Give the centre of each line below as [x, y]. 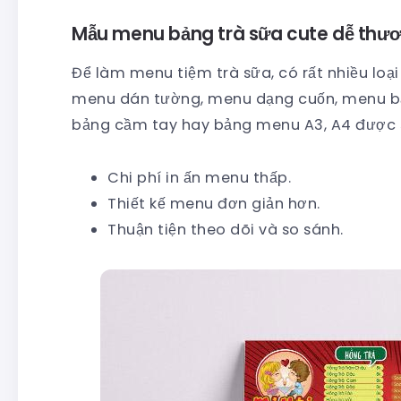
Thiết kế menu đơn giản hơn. [214, 204]
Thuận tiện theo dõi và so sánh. [226, 230]
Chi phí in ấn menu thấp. [199, 178]
